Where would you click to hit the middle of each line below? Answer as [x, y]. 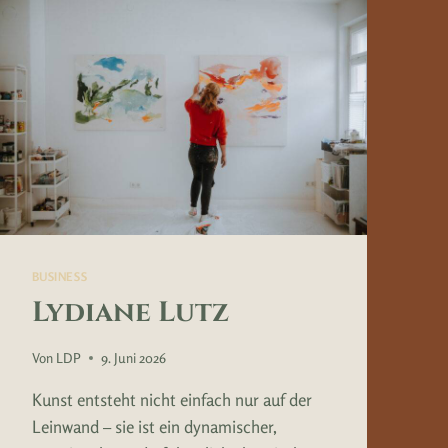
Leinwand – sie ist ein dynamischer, [154, 426]
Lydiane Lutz [130, 312]
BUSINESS [59, 276]
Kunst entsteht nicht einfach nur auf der [171, 399]
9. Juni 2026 [133, 357]
